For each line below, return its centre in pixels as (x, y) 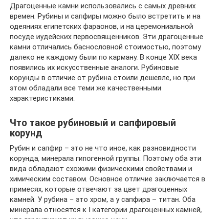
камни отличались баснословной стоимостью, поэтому (105, 47)
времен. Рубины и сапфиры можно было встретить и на (105, 16)
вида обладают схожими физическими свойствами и (101, 169)
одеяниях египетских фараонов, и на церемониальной (101, 26)
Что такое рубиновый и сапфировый (93, 123)
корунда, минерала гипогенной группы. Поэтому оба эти (106, 158)
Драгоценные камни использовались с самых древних (103, 6)
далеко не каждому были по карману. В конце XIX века (103, 57)
